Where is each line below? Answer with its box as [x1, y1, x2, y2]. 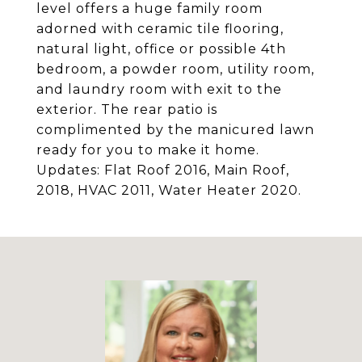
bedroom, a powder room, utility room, [36, 61, 314, 77]
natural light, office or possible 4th [36, 41, 286, 57]
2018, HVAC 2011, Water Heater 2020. [36, 183, 301, 198]
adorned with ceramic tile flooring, [36, 21, 284, 36]
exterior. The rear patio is [36, 102, 217, 117]
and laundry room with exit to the [36, 82, 282, 97]
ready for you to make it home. [36, 142, 259, 158]
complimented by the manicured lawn [36, 122, 314, 137]
